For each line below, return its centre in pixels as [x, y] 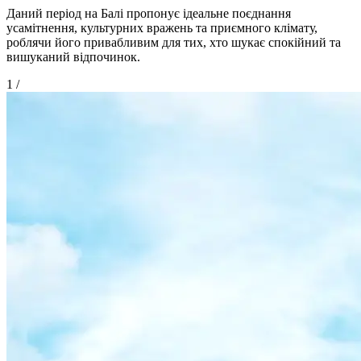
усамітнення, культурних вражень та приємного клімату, [162, 27]
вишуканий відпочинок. [73, 56]
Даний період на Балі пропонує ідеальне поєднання [149, 13]
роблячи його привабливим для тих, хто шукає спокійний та [174, 42]
